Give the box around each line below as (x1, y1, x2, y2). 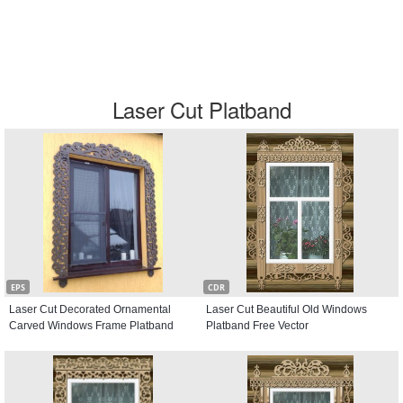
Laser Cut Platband (112, 94, 291, 125)
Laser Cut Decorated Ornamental (9, 303, 171, 316)
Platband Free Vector (206, 319, 309, 332)
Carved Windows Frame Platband (9, 319, 174, 332)
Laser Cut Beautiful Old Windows (206, 303, 367, 316)
